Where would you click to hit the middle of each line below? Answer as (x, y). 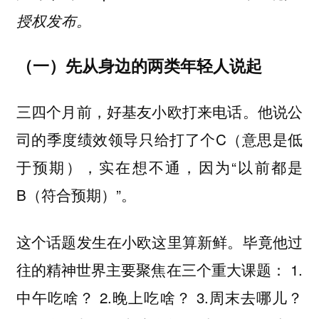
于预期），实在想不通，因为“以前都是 (159, 166)
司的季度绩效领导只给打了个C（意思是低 (159, 138)
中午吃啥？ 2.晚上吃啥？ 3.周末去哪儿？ (159, 297)
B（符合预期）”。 (76, 194)
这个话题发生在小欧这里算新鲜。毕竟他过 (159, 242)
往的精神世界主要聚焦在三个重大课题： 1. (159, 270)
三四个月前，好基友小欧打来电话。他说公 (159, 111)
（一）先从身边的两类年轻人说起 (139, 66)
